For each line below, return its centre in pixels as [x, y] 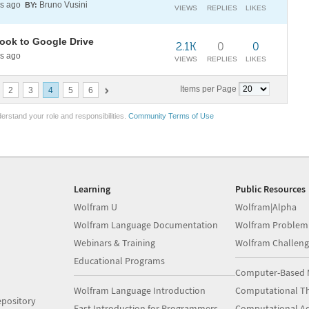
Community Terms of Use [171, 116]
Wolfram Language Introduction [140, 290]
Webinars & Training [115, 243]
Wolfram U [96, 207]
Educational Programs [120, 261]
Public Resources [270, 189]
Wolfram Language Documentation [146, 225]
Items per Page [208, 89]
